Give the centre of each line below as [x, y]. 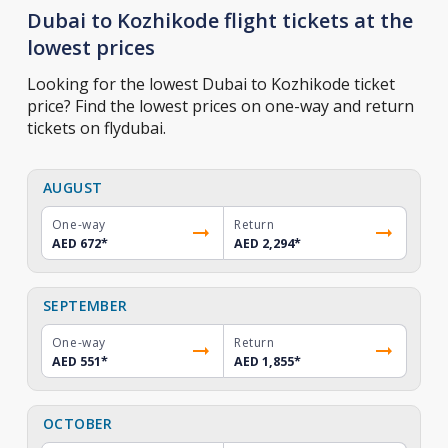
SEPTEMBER [85, 305]
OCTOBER [77, 423]
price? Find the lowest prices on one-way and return [220, 106]
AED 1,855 [264, 361]
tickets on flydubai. [96, 128]
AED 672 [76, 243]
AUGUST [72, 187]
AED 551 [76, 361]
